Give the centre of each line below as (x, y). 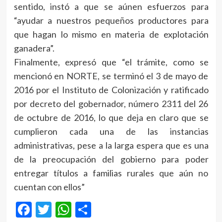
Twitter (77, 210)
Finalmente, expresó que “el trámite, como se (111, 62)
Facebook (64, 210)
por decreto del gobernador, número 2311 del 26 (111, 103)
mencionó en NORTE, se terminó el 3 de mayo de (111, 76)
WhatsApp (108, 210)
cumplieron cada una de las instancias (111, 131)
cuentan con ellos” (49, 187)
